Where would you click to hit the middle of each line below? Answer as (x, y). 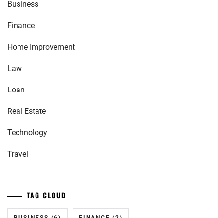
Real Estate (27, 111)
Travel (18, 154)
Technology (27, 133)
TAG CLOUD (46, 195)
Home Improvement (41, 47)
